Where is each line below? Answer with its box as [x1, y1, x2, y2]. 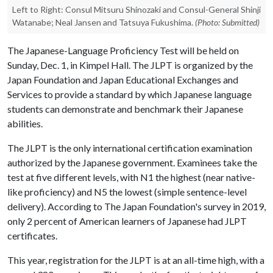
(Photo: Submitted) [195, 17, 260, 27]
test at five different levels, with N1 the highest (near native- [7, 171, 255, 183]
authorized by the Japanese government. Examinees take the [7, 157, 257, 168]
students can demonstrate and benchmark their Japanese [7, 103, 243, 115]
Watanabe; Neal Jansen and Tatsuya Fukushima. [12, 17, 193, 27]
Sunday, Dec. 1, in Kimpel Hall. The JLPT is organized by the [7, 59, 253, 71]
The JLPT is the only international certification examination [7, 142, 252, 154]
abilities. [7, 118, 46, 129]
